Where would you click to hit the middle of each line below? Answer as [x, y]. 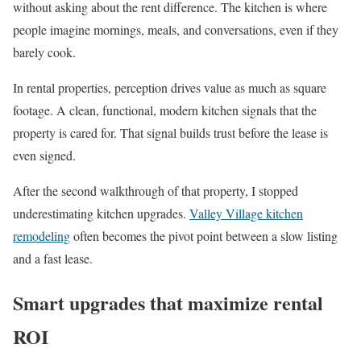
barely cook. [44, 52]
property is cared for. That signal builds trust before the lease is [170, 132]
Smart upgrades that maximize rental [168, 302]
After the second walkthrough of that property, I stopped [156, 190]
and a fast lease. [53, 258]
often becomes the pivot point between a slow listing [204, 235]
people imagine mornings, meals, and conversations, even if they [176, 29]
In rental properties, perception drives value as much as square [170, 87]
